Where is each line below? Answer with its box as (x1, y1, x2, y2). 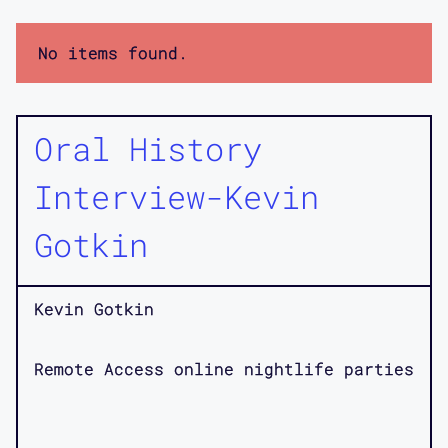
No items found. (38, 41, 189, 63)
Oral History (34, 126, 262, 170)
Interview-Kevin (34, 174, 319, 218)
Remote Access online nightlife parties (34, 357, 414, 379)
